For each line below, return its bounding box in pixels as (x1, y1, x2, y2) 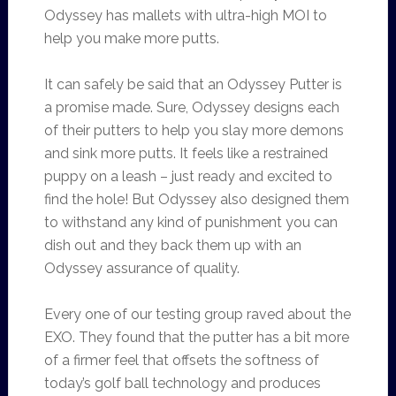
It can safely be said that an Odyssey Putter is (43, 76, 342, 93)
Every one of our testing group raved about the (43, 306, 351, 323)
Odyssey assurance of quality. (43, 260, 240, 277)
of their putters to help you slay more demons (43, 122, 344, 139)
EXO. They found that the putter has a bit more (43, 329, 349, 346)
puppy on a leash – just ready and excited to (43, 168, 332, 185)
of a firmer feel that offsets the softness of (43, 352, 319, 369)
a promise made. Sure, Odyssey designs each (43, 99, 339, 116)
